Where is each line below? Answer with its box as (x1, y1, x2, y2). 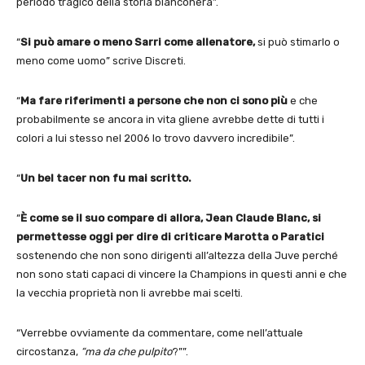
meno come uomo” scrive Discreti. (16, 54, 186, 67)
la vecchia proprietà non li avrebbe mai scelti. (16, 286, 243, 299)
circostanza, (16, 345, 81, 358)
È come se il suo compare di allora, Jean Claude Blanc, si (20, 211, 321, 224)
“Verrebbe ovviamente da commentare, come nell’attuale (16, 326, 303, 339)
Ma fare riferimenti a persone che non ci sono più (20, 94, 288, 107)
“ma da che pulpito (81, 345, 172, 358)
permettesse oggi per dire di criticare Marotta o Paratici (16, 230, 324, 243)
